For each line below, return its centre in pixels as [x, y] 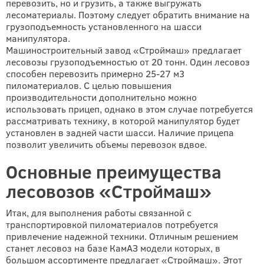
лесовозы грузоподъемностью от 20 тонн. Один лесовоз [128, 62]
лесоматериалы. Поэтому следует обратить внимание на [128, 14]
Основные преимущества [114, 171]
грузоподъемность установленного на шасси [104, 26]
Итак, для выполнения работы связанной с [99, 212]
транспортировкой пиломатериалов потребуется [112, 224]
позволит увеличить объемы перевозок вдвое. [106, 144]
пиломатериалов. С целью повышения [89, 85]
